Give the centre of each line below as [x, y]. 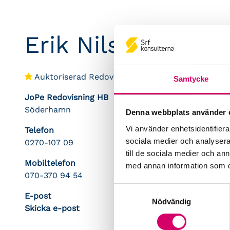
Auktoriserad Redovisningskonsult [102, 77]
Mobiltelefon [50, 163]
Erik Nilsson [93, 45]
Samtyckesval [138, 189]
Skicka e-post [52, 208]
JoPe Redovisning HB [66, 97]
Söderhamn [48, 110]
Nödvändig [171, 201]
